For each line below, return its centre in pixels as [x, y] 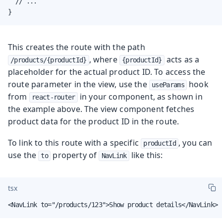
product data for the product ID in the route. [94, 121]
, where [104, 59]
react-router [54, 97]
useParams [168, 84]
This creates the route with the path [77, 47]
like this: [146, 155]
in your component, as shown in [140, 96]
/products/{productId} [49, 60]
